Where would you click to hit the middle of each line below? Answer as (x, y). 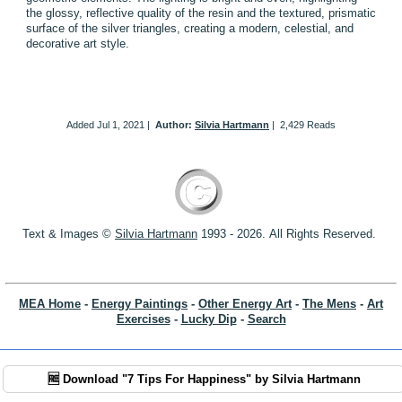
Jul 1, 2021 (121, 124)
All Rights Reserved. (324, 233)
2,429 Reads (308, 124)
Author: (175, 124)
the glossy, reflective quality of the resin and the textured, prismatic (201, 13)
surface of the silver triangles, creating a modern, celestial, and (190, 28)
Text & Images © (69, 233)
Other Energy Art (245, 303)
